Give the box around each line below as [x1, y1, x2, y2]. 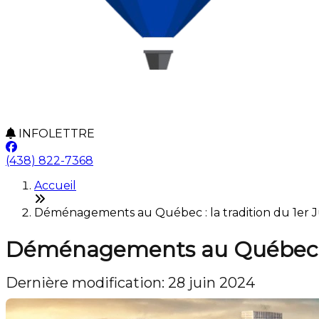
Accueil [34, 179, 76, 192]
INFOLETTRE [16, 127, 95, 140]
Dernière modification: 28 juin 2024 [6, 274, 255, 291]
